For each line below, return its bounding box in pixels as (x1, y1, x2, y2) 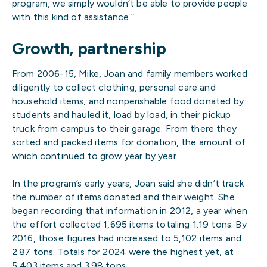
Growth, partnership (12, 38, 166, 58)
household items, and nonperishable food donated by (12, 95, 244, 107)
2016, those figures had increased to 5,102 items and (12, 232, 242, 244)
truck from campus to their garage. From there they (12, 122, 237, 134)
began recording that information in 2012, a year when (12, 205, 248, 217)
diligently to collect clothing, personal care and (12, 81, 216, 93)
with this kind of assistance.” (12, 11, 134, 23)
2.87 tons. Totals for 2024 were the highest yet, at (12, 246, 234, 258)
